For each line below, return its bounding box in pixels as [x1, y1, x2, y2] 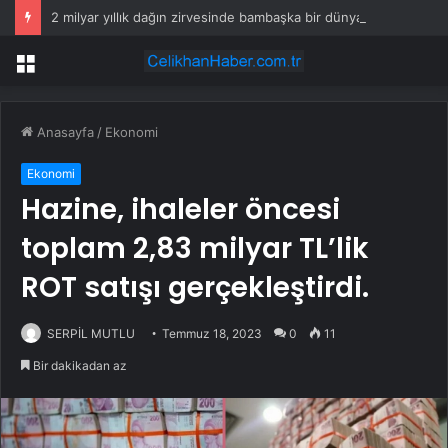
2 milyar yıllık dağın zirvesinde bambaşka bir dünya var [51, 9, 386, 25]
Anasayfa [33, 124, 94, 141]
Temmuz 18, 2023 [162, 326, 262, 342]
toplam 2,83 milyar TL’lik [21, 229, 369, 269]
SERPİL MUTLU [47, 326, 135, 342]
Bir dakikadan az [30, 358, 127, 374]
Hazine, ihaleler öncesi [21, 190, 340, 230]
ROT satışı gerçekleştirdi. [21, 268, 369, 308]
